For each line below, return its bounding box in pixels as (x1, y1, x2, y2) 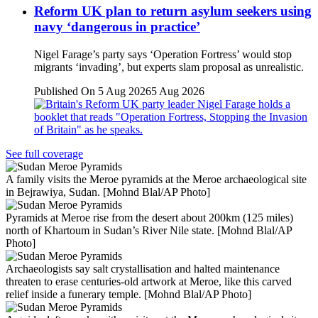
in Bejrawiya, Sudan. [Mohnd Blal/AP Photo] (6, 185, 210, 198)
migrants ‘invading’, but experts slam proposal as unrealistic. (34, 60, 304, 73)
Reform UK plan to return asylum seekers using (34, 4, 312, 19)
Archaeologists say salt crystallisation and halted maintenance (6, 262, 280, 275)
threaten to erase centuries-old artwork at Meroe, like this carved (6, 275, 292, 287)
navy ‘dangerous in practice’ (34, 19, 200, 35)
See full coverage (6, 147, 83, 160)
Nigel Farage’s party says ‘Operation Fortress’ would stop (34, 48, 292, 60)
